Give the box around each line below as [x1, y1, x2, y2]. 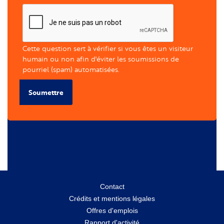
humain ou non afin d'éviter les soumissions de [22, 53, 179, 63]
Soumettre [28, 86, 63, 97]
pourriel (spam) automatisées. [22, 64, 119, 74]
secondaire [7, 200, 84, 223]
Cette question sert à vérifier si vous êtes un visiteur [22, 43, 193, 53]
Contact [99, 182, 124, 191]
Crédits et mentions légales [69, 194, 155, 203]
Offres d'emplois [86, 206, 138, 215]
